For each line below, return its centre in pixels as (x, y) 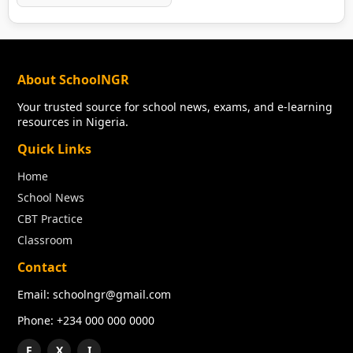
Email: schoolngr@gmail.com (95, 295)
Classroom (45, 240)
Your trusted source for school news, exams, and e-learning (175, 107)
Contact (43, 268)
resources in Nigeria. (73, 122)
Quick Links (55, 149)
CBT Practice (50, 219)
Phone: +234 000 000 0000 (86, 321)
